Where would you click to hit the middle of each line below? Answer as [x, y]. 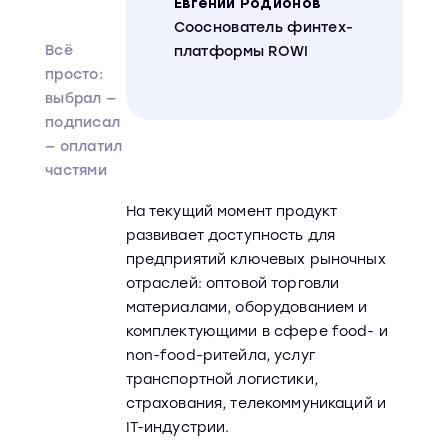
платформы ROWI [241, 51]
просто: [74, 74]
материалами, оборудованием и [246, 307]
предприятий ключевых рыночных [255, 259]
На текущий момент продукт [231, 211]
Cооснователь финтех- [263, 27]
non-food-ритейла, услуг [220, 355]
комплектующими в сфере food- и [256, 331]
